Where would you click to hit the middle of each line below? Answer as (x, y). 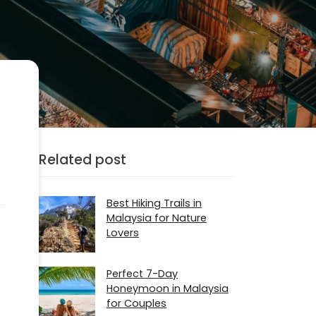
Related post (83, 159)
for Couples (136, 303)
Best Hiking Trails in (154, 203)
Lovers (123, 233)
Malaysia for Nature (157, 218)
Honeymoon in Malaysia (168, 288)
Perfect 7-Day (142, 273)
